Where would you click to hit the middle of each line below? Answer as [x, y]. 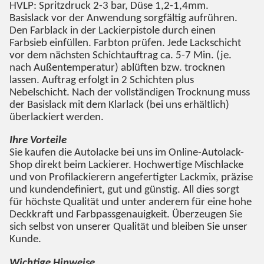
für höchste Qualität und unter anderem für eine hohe [131, 203]
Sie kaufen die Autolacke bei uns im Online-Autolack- [127, 153]
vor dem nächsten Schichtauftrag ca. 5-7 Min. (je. [121, 55]
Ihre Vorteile [38, 141]
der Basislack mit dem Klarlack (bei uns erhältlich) [119, 105]
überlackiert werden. [57, 117]
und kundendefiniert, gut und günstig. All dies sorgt [124, 190]
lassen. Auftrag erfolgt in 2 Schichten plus [102, 80]
